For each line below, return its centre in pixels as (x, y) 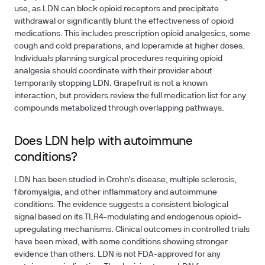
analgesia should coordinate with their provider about (113, 71)
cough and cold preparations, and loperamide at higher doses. (130, 46)
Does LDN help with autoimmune (104, 142)
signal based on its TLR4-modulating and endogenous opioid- (128, 217)
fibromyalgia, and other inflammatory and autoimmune (116, 193)
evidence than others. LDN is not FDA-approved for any (117, 255)
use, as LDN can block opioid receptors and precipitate (117, 9)
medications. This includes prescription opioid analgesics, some (132, 34)
